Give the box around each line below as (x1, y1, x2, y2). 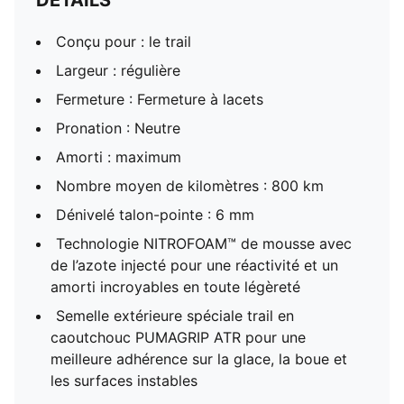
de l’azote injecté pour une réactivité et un (50, 256, 338, 274)
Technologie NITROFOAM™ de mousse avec (56, 234, 352, 252)
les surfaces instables (50, 372, 197, 390)
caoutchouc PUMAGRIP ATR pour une (50, 328, 306, 346)
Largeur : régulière (56, 61, 180, 79)
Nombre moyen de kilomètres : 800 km (56, 177, 324, 195)
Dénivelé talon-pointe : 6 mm (56, 206, 254, 224)
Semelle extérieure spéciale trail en (56, 307, 294, 325)
